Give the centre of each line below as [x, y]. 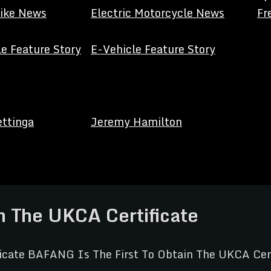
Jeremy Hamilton [136, 122]
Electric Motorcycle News [158, 13]
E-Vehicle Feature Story [153, 49]
